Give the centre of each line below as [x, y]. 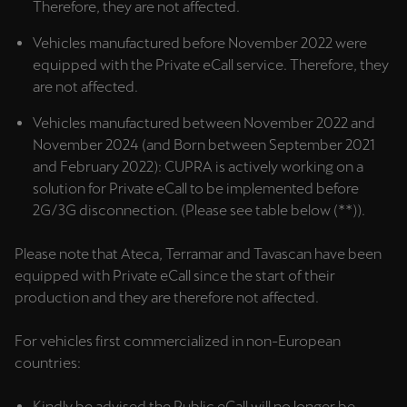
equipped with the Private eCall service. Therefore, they [211, 65]
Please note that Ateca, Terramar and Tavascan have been [198, 254]
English [35, 40]
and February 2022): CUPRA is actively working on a [198, 167]
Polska [37, 150]
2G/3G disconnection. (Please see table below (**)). [199, 210]
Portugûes [45, 244]
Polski [32, 176]
